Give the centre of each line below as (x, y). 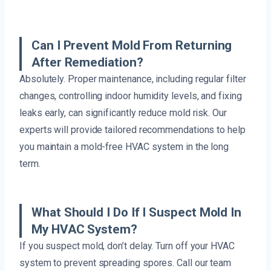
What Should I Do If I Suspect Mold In (137, 213)
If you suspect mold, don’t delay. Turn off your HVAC (127, 246)
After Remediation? (87, 63)
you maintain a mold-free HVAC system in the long (124, 147)
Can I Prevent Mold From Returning (132, 46)
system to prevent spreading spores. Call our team (126, 263)
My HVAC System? (84, 230)
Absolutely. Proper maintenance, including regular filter (133, 79)
